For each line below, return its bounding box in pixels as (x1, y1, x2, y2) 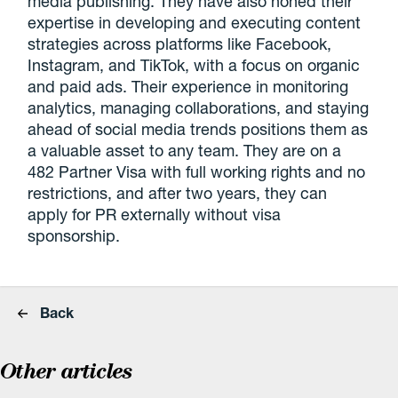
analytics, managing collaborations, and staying (28, 98, 370, 117)
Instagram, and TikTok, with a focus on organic (28, 55, 361, 75)
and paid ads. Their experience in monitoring (28, 76, 349, 96)
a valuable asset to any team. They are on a (28, 140, 342, 160)
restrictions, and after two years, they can (28, 183, 328, 203)
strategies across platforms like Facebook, (28, 34, 332, 53)
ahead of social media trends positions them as (28, 119, 369, 139)
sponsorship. (28, 226, 121, 245)
